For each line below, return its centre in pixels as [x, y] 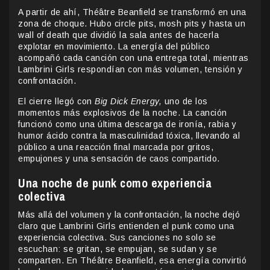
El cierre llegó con [56, 101]
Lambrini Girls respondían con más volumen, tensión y [130, 69]
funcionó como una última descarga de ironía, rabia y [127, 124]
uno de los [185, 101]
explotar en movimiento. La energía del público [114, 46]
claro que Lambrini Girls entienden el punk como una [126, 226]
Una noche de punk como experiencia [115, 183]
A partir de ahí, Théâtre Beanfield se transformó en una [132, 12]
